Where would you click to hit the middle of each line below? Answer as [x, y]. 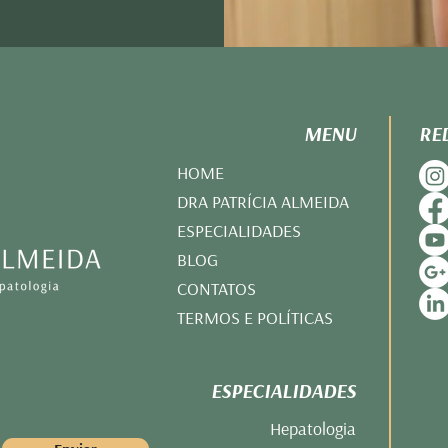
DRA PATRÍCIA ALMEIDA [263, 201]
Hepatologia [313, 428]
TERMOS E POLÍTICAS [255, 317]
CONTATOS [216, 288]
